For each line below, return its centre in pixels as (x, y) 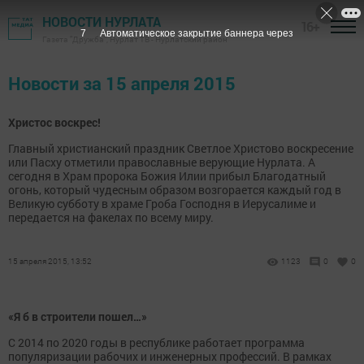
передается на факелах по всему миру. (111, 217)
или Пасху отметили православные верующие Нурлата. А (162, 162)
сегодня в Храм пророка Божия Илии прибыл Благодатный (167, 176)
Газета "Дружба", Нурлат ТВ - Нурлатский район (135, 39)
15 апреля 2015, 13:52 (50, 261)
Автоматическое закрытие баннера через (196, 33)
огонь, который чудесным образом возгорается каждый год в (175, 190)
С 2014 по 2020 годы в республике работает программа (156, 342)
